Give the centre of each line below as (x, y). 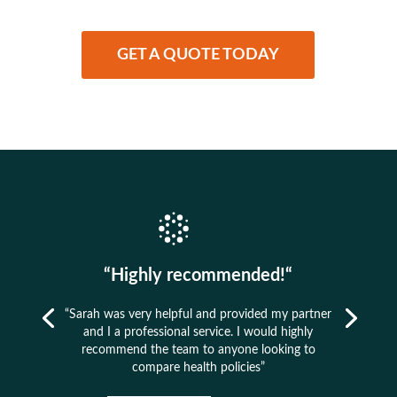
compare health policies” (198, 368)
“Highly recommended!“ (198, 276)
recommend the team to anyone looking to (198, 350)
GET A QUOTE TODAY (198, 55)
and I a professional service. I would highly (198, 333)
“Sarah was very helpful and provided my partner (198, 315)
